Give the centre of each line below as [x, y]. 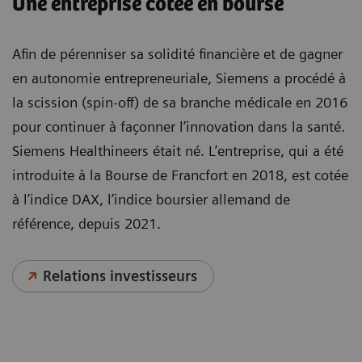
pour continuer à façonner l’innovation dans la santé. [179, 126]
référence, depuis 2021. [86, 223]
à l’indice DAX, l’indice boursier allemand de [151, 199]
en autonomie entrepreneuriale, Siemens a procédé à [179, 78]
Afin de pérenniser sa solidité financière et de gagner [177, 53]
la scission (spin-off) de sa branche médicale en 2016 [180, 102]
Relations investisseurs [120, 276]
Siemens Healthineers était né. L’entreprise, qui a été [178, 150]
